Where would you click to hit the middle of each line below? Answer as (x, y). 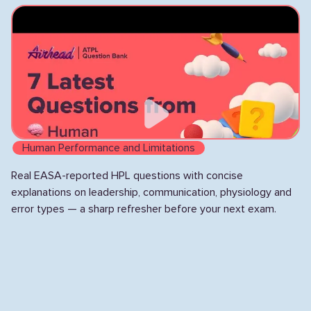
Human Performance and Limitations (109, 148)
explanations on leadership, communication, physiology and (151, 192)
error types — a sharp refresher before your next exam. (144, 209)
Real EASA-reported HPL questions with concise (127, 176)
